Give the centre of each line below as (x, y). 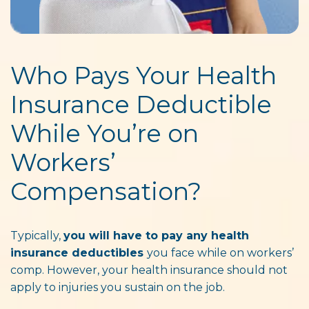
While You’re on (104, 133)
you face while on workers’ (220, 252)
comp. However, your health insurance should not (149, 270)
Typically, (37, 235)
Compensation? (106, 191)
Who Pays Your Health (143, 75)
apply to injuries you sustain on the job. (119, 287)
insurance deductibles (79, 252)
